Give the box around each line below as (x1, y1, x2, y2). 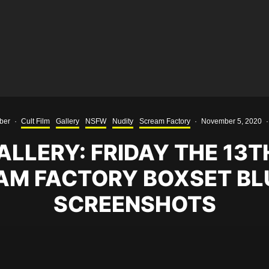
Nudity (112, 117, 133, 125)
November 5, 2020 (201, 117, 262, 125)
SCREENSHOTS (53, 191, 216, 217)
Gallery (56, 117, 79, 125)
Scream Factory (139, 117, 190, 125)
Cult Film (21, 117, 50, 125)
